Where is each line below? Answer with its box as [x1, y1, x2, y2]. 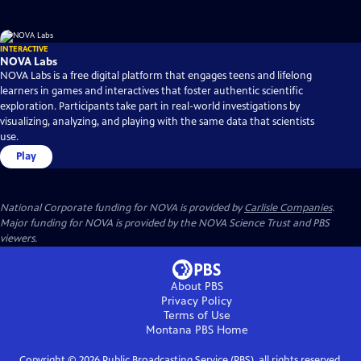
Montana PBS [145, 323, 214, 338]
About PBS [170, 280, 223, 294]
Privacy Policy [161, 294, 232, 309]
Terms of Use [163, 309, 230, 323]
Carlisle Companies [244, 201, 332, 215]
